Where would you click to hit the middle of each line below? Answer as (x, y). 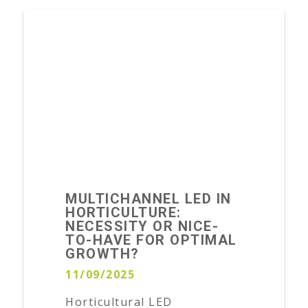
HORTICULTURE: (123, 212)
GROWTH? (102, 254)
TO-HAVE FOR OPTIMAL (151, 240)
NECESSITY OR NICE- (142, 226)
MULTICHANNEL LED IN (148, 199)
